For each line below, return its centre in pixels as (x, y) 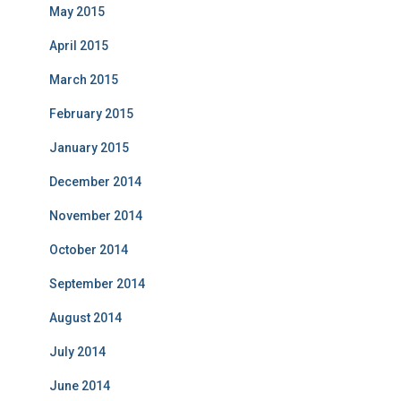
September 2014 (97, 284)
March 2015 (84, 80)
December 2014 (95, 182)
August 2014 (85, 318)
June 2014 (80, 386)
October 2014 (89, 250)
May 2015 (77, 12)
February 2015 (91, 114)
